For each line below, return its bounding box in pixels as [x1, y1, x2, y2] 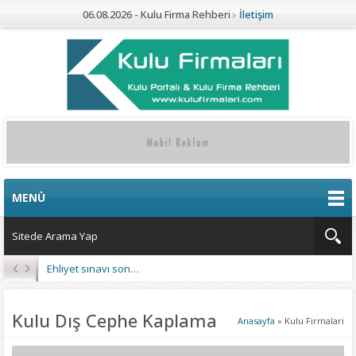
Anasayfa [238, 315, 275, 327]
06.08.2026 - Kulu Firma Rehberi [83, 7, 230, 21]
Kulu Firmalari [284, 315, 344, 327]
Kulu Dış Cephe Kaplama [12, 308, 217, 333]
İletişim [239, 7, 273, 21]
